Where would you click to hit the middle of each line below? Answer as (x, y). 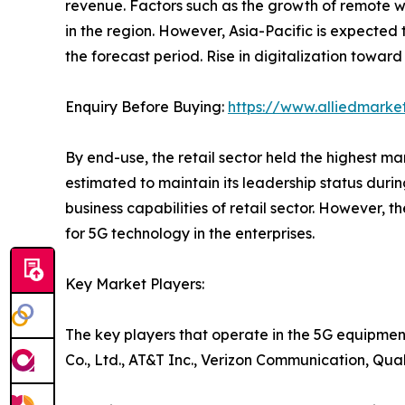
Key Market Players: (135, 283)
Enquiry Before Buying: (146, 106)
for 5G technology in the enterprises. (190, 233)
